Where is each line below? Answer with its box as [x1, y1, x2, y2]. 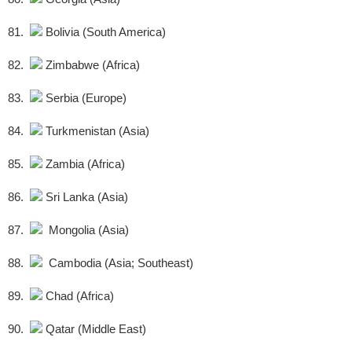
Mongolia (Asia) [42, 223, 129, 237]
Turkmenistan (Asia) [42, 124, 149, 138]
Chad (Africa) [42, 289, 114, 303]
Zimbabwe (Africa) [42, 58, 140, 72]
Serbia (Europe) [42, 91, 126, 105]
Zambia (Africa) [42, 157, 125, 171]
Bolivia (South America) [42, 25, 166, 39]
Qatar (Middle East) [42, 322, 146, 336]
